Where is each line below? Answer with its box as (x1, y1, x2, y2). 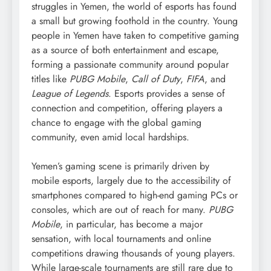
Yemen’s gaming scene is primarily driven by (31, 158, 209, 173)
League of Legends (31, 86, 108, 100)
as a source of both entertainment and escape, (31, 42, 219, 57)
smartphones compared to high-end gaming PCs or (31, 188, 238, 202)
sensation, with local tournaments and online (31, 231, 211, 246)
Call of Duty (131, 71, 180, 86)
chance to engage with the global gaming (31, 115, 201, 129)
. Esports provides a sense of (108, 86, 225, 100)
